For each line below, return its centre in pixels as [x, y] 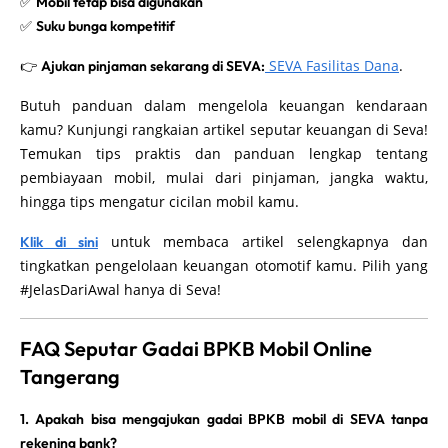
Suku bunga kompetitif [105, 25]
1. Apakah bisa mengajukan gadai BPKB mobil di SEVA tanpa [224, 418]
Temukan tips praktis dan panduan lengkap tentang [224, 153]
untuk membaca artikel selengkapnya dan [263, 241]
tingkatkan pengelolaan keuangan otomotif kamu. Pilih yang [224, 265]
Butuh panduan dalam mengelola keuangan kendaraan [224, 105]
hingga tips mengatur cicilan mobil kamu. [159, 201]
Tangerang [70, 376]
